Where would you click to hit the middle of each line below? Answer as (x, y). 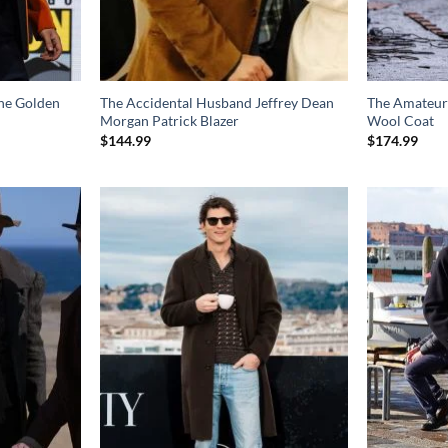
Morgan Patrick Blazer (170, 121)
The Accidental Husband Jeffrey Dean (217, 103)
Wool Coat (401, 121)
